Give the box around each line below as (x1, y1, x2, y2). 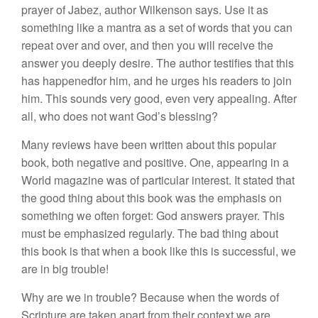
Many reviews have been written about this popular (21, 136, 276, 153)
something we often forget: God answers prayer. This (21, 207, 285, 224)
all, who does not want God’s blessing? (21, 108, 218, 124)
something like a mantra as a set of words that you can (21, 19, 292, 35)
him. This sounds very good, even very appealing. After (21, 90, 297, 106)
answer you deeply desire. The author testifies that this (21, 55, 294, 71)
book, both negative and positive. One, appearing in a (21, 154, 289, 170)
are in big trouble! (21, 261, 109, 277)
